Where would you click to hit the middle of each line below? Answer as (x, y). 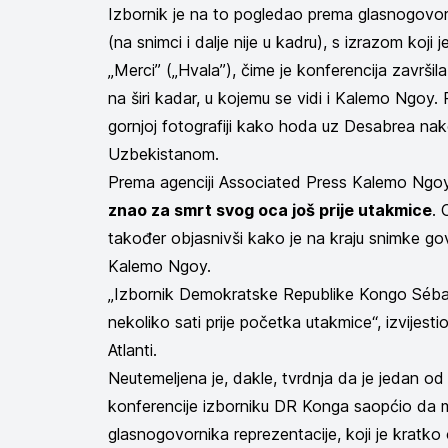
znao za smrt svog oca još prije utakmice (270, 210)
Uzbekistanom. (163, 154)
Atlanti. (135, 350)
